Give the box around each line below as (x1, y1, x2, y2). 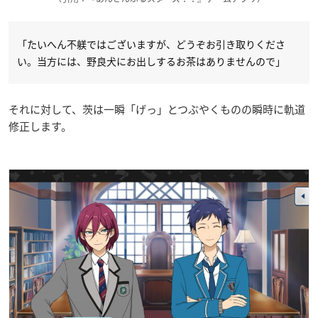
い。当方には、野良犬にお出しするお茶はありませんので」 (17, 54, 285, 68)
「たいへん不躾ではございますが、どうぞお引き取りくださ (17, 37, 285, 51)
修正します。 (9, 119, 72, 134)
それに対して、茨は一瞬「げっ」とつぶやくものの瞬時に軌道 (9, 102, 305, 117)
